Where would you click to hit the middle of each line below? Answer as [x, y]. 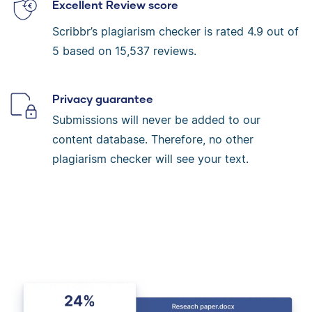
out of [281, 31]
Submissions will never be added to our [156, 119]
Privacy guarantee [103, 98]
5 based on [84, 50]
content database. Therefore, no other [153, 139]
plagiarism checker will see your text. [150, 158]
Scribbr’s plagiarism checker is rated [150, 31]
